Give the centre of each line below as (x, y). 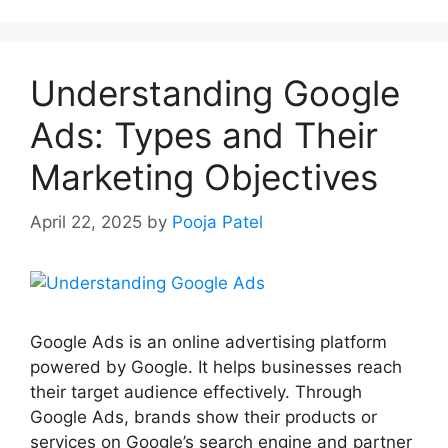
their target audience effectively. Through (196, 391)
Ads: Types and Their (204, 135)
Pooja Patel (217, 221)
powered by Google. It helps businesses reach (216, 366)
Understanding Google (215, 93)
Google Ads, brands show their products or (203, 416)
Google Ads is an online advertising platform (208, 341)
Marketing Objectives (204, 177)
